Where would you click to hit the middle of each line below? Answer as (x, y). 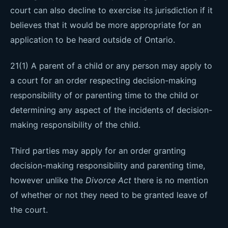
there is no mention (170, 180)
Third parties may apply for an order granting (98, 151)
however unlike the (48, 180)
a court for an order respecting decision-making (103, 80)
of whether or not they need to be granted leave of (109, 195)
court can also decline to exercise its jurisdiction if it (111, 10)
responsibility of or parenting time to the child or (104, 95)
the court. (29, 210)
